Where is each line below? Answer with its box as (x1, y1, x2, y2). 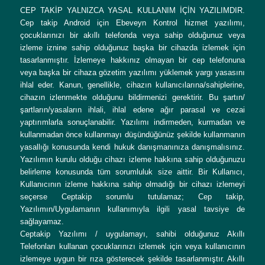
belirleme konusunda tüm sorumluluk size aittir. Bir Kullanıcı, (20, 167, 245, 177)
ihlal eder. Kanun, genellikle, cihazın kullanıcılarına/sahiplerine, (20, 80, 245, 90)
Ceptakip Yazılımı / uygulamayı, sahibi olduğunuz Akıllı (20, 230, 245, 239)
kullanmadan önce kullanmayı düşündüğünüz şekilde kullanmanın (20, 130, 245, 140)
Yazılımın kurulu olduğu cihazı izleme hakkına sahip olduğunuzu (20, 155, 245, 164)
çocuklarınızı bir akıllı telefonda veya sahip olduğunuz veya (20, 31, 245, 40)
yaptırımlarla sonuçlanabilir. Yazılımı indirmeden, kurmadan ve (20, 118, 245, 127)
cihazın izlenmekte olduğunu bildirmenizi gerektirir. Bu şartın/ (20, 93, 245, 102)
